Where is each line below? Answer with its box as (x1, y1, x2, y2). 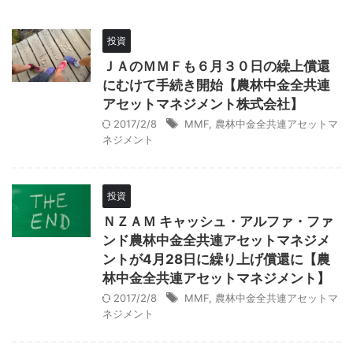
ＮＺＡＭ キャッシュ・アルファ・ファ (102, 214, 333, 229)
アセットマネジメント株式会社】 (102, 96, 303, 112)
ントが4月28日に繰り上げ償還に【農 (102, 251, 330, 267)
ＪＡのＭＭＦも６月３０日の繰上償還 (102, 58, 330, 74)
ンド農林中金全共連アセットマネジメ (102, 232, 330, 248)
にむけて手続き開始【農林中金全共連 (102, 77, 330, 93)
